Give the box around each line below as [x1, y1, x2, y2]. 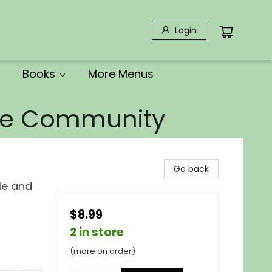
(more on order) [70, 245, 135, 257]
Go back [174, 163, 209, 175]
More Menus [88, 66, 154, 81]
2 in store [70, 224, 124, 240]
